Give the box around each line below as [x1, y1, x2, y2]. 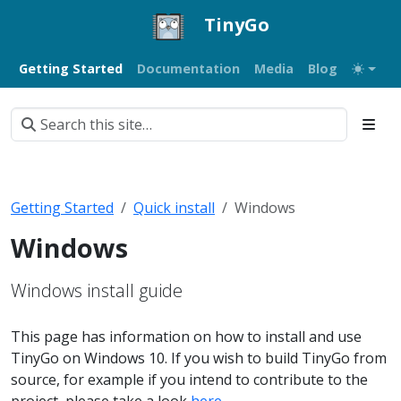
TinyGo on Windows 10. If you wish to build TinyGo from [11, 347, 387, 368]
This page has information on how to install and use [11, 326, 362, 346]
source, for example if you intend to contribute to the [11, 369, 368, 389]
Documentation [137, 59, 240, 77]
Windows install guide [11, 277, 183, 303]
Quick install [133, 197, 215, 218]
